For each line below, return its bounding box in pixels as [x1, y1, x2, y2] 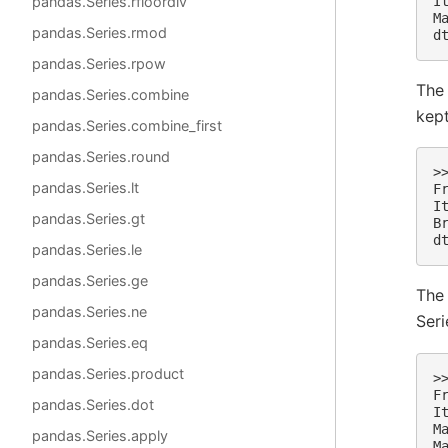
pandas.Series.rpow [32, 55, 166, 72]
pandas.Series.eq [32, 334, 148, 351]
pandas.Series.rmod [32, 24, 167, 41]
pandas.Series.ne [32, 303, 147, 320]
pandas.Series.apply [32, 427, 168, 444]
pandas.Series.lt [32, 179, 139, 196]
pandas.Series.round [32, 148, 170, 165]
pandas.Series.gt [32, 210, 145, 227]
